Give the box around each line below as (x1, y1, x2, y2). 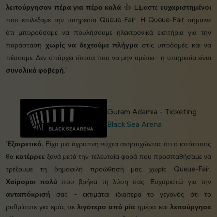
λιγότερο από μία (77, 202, 136, 212)
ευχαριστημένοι (160, 3, 211, 12)
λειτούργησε (170, 202, 212, 212)
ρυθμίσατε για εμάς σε (6, 202, 77, 212)
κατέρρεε (15, 152, 46, 161)
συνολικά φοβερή (6, 66, 64, 75)
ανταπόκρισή (6, 190, 50, 199)
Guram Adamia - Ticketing (107, 107, 197, 117)
